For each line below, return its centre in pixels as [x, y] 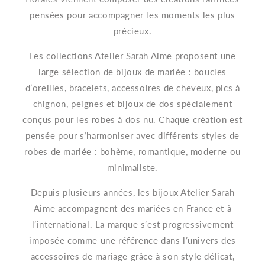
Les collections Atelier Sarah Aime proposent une [132, 55]
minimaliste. [132, 167]
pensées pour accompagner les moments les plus [132, 14]
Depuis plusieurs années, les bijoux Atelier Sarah [132, 192]
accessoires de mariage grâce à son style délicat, [132, 256]
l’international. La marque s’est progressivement [132, 224]
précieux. [132, 30]
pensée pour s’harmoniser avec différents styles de [132, 135]
